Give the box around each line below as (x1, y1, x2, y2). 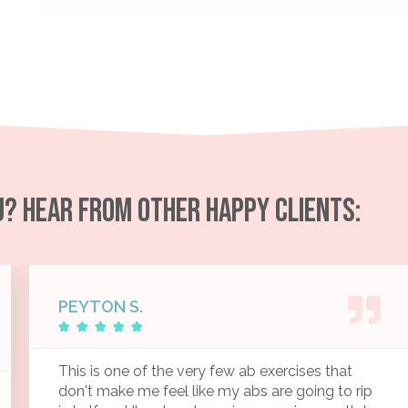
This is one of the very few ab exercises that (58, 362, 352, 380)
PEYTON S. (58, 296, 143, 316)
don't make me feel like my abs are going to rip (58, 382, 372, 400)
